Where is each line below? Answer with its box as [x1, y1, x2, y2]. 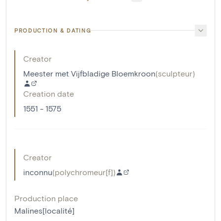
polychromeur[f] [55, 167, 113, 177]
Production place [14, 193, 78, 203]
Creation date [23, 88, 74, 98]
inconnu [23, 167, 52, 177]
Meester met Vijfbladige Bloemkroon [23, 68, 155, 78]
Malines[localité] [14, 205, 74, 215]
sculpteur [158, 68, 192, 78]
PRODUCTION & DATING [14, 27, 91, 34]
